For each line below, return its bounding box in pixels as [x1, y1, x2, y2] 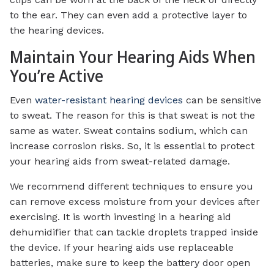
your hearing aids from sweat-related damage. [10, 155, 230, 168]
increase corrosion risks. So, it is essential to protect [10, 140, 254, 152]
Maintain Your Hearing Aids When [10, 45, 256, 68]
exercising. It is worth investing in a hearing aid [10, 211, 231, 223]
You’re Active [10, 64, 103, 87]
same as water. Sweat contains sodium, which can [10, 125, 248, 137]
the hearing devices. [10, 24, 104, 36]
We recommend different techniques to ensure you [10, 180, 253, 193]
